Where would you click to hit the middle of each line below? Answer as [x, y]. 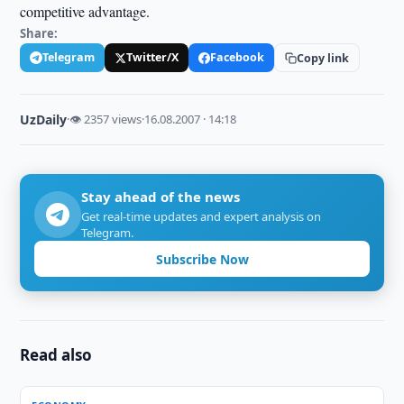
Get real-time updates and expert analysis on [202, 216]
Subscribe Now [202, 259]
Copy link [323, 58]
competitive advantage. [85, 11]
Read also [56, 355]
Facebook [238, 57]
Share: [39, 33]
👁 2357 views [106, 119]
